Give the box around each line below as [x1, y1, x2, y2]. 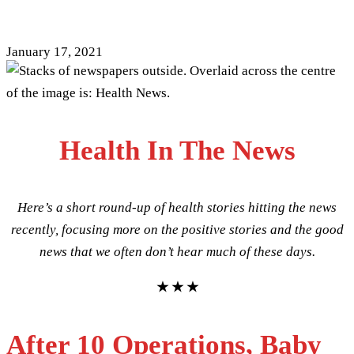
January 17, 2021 [6, 43, 103, 59]
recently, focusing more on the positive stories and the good [10, 221, 344, 237]
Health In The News [58, 134, 296, 166]
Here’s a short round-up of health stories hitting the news [17, 199, 337, 215]
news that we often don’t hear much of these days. [39, 243, 315, 259]
